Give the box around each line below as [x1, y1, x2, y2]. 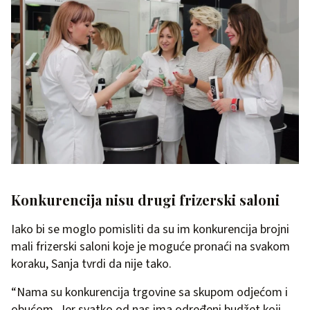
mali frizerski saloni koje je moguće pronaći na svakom [11, 237, 290, 255]
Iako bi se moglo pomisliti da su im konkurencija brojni [11, 220, 289, 238]
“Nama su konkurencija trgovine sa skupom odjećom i [11, 283, 288, 301]
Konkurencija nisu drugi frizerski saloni [11, 190, 280, 209]
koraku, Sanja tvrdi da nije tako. [11, 255, 172, 273]
